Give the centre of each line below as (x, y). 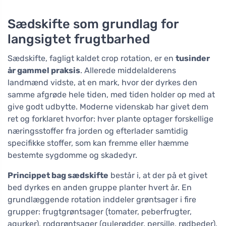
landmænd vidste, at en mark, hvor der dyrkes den (102, 83)
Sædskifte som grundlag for (93, 24)
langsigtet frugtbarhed (79, 39)
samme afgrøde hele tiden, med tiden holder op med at (111, 95)
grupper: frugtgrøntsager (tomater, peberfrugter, (100, 212)
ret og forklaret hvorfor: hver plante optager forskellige (110, 119)
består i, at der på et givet (158, 176)
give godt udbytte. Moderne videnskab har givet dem (108, 107)
